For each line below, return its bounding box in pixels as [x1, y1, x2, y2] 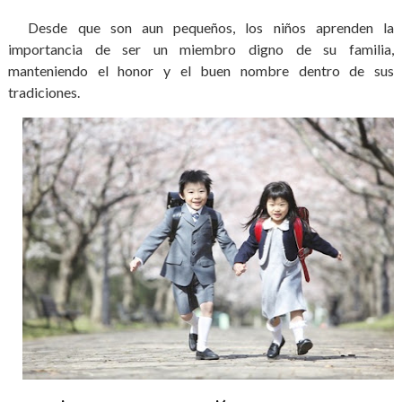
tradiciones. [7, 83, 88, 100]
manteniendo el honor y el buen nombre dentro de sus [7, 62, 395, 79]
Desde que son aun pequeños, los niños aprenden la [7, 19, 395, 36]
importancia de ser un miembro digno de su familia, [7, 40, 395, 57]
